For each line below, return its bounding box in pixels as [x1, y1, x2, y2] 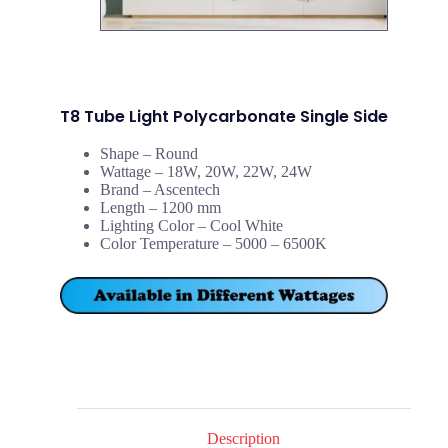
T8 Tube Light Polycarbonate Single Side [60, 105, 388, 128]
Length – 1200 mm [100, 199, 221, 216]
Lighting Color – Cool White [100, 217, 283, 234]
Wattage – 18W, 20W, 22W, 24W [100, 163, 312, 180]
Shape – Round [100, 145, 198, 162]
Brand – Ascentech [100, 181, 220, 198]
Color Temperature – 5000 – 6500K [100, 235, 327, 252]
